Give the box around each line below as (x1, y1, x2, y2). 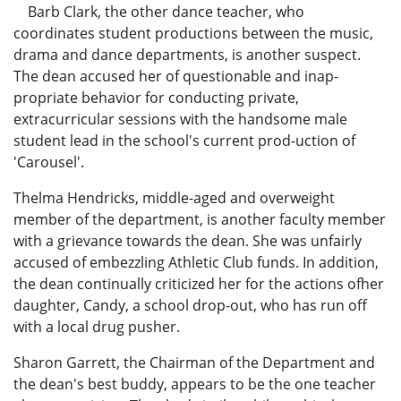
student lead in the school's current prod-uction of (13, 130, 355, 150)
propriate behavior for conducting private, (13, 87, 299, 107)
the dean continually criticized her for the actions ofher (13, 273, 384, 294)
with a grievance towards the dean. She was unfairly (13, 230, 362, 251)
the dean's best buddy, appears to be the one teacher (13, 373, 376, 394)
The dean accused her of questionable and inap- (13, 65, 338, 86)
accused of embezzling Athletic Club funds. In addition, (13, 252, 379, 272)
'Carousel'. (13, 151, 84, 172)
